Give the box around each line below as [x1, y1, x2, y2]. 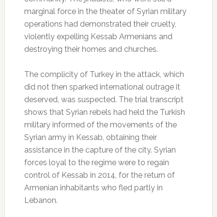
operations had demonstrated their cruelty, [24, 19, 176, 29]
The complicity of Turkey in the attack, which [24, 69, 184, 79]
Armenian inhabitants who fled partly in [24, 183, 163, 192]
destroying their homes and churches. [24, 44, 158, 54]
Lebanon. [24, 195, 58, 205]
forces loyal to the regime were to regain [24, 157, 169, 167]
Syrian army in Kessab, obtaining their [24, 132, 157, 142]
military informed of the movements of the [24, 120, 177, 129]
